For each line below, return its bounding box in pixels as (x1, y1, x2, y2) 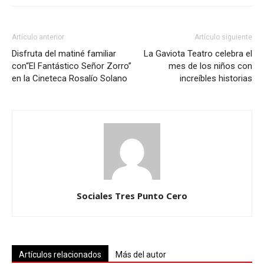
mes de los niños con (169, 61, 252, 72)
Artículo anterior (12, 33, 64, 42)
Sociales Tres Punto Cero (77, 190, 187, 202)
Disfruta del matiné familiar (12, 48, 116, 60)
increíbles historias (180, 73, 252, 84)
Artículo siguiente (194, 33, 252, 42)
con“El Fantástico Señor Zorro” (12, 61, 131, 72)
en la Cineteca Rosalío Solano (12, 73, 127, 84)
